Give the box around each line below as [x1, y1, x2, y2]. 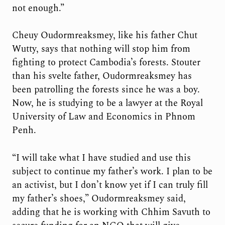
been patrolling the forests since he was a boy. [12, 83, 200, 97]
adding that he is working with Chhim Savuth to [12, 205, 210, 219]
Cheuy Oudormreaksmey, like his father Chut [12, 29, 197, 43]
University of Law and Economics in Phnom [12, 110, 195, 124]
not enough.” [12, 1, 64, 15]
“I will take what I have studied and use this [12, 151, 191, 165]
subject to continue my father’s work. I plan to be [12, 164, 212, 178]
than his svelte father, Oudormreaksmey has [12, 69, 192, 83]
